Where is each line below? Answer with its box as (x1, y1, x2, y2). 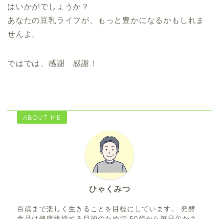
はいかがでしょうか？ (7, 2, 90, 11)
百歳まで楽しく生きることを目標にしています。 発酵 (17, 205, 196, 213)
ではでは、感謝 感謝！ (7, 59, 98, 68)
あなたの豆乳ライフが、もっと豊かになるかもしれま (7, 16, 205, 25)
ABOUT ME (23, 113, 61, 122)
